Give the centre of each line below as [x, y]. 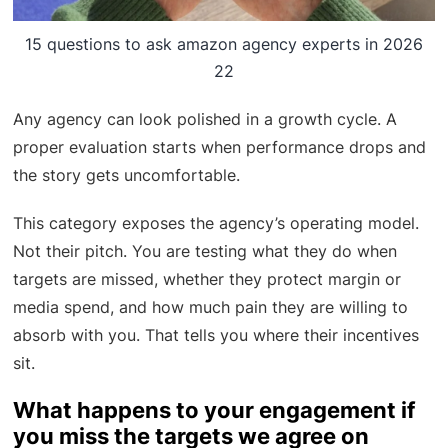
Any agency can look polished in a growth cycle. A [205, 119]
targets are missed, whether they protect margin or [207, 279]
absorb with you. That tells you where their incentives [216, 335]
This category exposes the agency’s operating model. [216, 223]
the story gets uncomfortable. [127, 175]
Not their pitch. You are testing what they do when [205, 251]
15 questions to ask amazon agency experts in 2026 [223, 44]
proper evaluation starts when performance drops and [220, 147]
